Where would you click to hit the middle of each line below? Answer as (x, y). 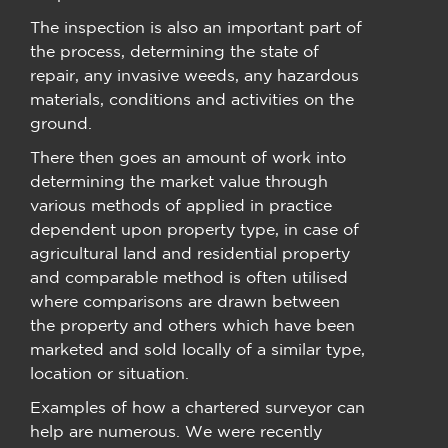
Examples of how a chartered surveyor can (197, 407)
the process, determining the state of (174, 51)
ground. (61, 123)
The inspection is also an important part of (196, 27)
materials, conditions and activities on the (192, 99)
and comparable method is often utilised (189, 277)
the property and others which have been (192, 325)
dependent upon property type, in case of (194, 229)
